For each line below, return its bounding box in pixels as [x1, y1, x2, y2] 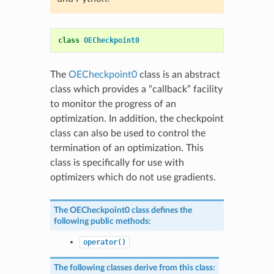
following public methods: [53, 216, 151, 226]
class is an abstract [136, 69, 220, 80]
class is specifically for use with [50, 157, 184, 168]
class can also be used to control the [50, 128, 206, 138]
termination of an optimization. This [50, 143, 204, 153]
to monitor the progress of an [50, 98, 176, 109]
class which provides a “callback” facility [50, 84, 223, 94]
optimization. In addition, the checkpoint [50, 113, 224, 124]
